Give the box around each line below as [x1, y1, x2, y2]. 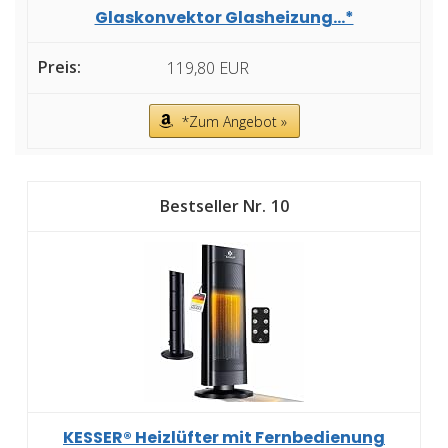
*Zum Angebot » [181, 111, 287, 131]
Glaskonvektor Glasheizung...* [94, 5, 354, 29]
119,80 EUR [167, 56, 249, 79]
